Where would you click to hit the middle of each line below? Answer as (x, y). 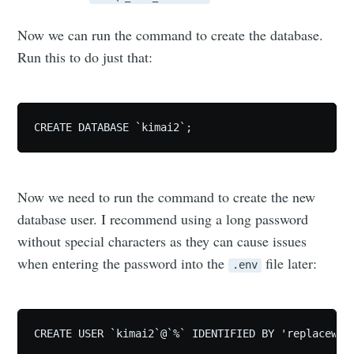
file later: (290, 263)
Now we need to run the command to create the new (167, 196)
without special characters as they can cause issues (162, 241)
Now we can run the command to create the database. (171, 34)
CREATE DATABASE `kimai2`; (113, 127)
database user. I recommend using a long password (163, 218)
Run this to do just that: (85, 56)
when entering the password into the (123, 263)
